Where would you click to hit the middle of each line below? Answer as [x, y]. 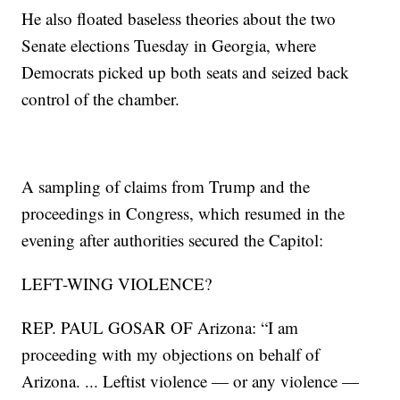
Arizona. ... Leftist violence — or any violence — [191, 381]
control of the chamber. [101, 99]
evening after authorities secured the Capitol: [173, 240]
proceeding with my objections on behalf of [171, 354]
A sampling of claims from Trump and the [166, 187]
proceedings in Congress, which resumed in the [183, 213]
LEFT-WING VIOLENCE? [117, 284]
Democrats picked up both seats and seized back [186, 72]
